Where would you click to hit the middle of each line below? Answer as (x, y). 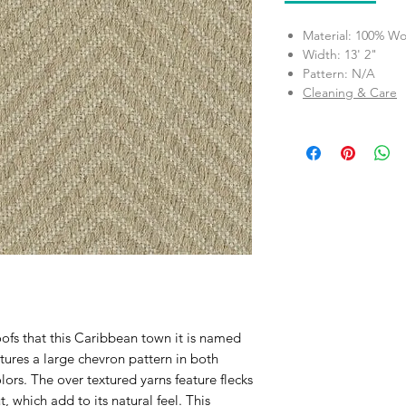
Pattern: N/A (339, 74)
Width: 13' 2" (340, 55)
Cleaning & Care (350, 93)
